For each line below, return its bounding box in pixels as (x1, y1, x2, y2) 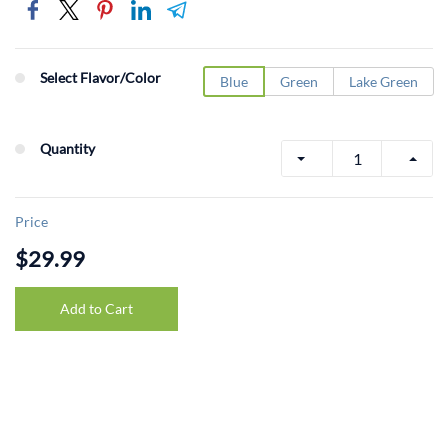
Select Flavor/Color (40, 69, 161, 86)
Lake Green (349, 73, 418, 90)
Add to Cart (60, 300, 133, 317)
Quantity (40, 140, 95, 157)
